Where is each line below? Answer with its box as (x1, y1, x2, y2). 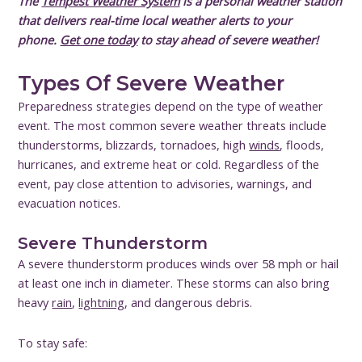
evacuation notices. (18, 194, 121, 211)
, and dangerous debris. (124, 294, 253, 311)
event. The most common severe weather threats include (18, 116, 327, 133)
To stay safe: (18, 334, 88, 351)
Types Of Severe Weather (18, 70, 285, 95)
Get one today (60, 32, 138, 48)
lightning (78, 294, 125, 311)
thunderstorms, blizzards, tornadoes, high (18, 136, 250, 153)
